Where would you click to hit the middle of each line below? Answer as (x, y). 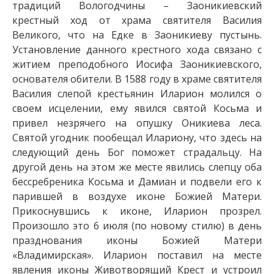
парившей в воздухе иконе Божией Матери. (137, 196)
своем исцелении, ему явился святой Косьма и (137, 108)
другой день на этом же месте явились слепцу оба (137, 167)
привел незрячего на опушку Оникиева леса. (137, 123)
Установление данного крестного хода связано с (137, 50)
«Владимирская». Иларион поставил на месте (137, 255)
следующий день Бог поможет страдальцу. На (137, 152)
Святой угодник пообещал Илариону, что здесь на (137, 138)
